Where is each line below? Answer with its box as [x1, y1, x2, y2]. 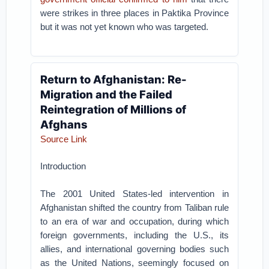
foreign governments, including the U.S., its [40, 230, 229, 240]
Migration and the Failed [40, 88, 173, 101]
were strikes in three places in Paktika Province [40, 8, 229, 18]
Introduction [40, 161, 86, 171]
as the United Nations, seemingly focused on [40, 258, 229, 268]
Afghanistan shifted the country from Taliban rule [40, 202, 229, 213]
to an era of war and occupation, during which [40, 216, 229, 226]
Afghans [40, 118, 88, 131]
